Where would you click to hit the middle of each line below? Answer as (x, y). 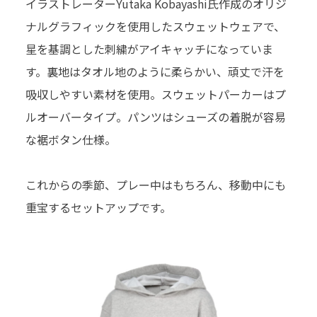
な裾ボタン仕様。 (71, 139)
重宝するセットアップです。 (100, 207)
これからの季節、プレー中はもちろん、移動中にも (156, 184)
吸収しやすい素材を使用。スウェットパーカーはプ (156, 94)
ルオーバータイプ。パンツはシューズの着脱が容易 (156, 116)
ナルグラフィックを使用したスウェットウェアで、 (155, 26)
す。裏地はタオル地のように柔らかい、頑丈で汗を (155, 71)
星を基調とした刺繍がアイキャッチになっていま (149, 48)
